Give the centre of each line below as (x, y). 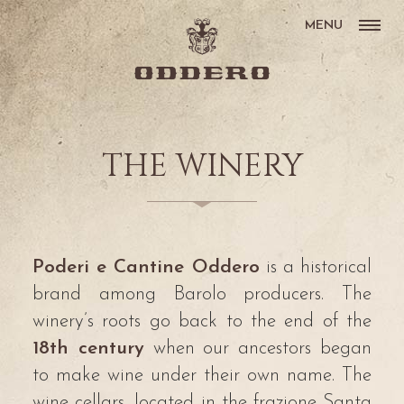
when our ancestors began (258, 349)
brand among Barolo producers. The (202, 294)
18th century (88, 349)
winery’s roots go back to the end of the (202, 321)
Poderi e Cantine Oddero (146, 267)
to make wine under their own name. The (202, 376)
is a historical (315, 267)
